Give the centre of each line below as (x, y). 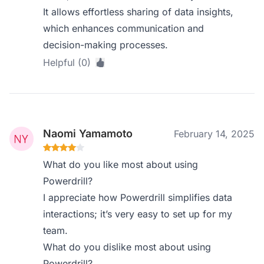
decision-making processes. (106, 45)
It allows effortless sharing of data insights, (138, 12)
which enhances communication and (124, 28)
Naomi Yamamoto (88, 133)
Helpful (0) (67, 62)
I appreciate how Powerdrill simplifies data (138, 197)
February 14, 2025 (214, 134)
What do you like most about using (121, 164)
